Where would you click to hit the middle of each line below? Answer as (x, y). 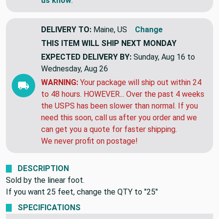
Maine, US (110, 29)
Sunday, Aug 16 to (164, 57)
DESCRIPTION (43, 168)
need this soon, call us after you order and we (119, 117)
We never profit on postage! (89, 141)
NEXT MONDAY (149, 43)
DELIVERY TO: (66, 29)
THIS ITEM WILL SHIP (81, 43)
